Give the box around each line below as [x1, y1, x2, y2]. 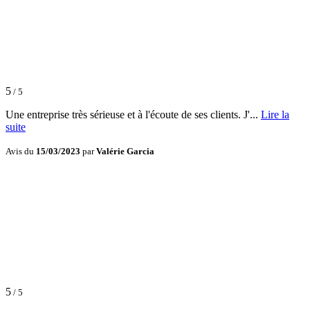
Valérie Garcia [96, 146, 154, 157]
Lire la [261, 109, 289, 121]
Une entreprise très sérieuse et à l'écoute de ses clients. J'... [6, 109, 261, 121]
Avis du [6, 146, 36, 157]
